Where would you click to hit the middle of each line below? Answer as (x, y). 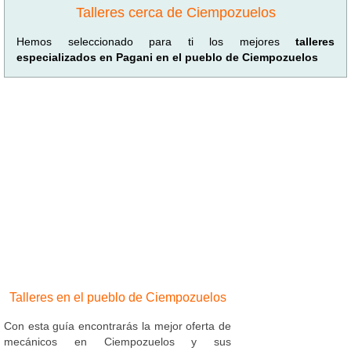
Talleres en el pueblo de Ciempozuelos (118, 297)
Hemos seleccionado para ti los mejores (156, 41)
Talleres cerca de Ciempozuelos (175, 12)
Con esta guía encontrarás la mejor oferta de (118, 326)
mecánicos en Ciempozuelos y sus (118, 341)
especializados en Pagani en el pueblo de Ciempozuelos (167, 57)
